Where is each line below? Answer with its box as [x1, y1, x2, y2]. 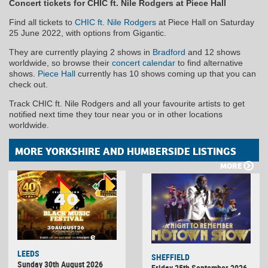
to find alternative [175, 57, 243, 68]
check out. [9, 79, 48, 89]
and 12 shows [185, 47, 240, 57]
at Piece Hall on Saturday [156, 17, 254, 27]
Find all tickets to [9, 17, 75, 27]
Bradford [153, 47, 185, 57]
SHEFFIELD [151, 251, 190, 263]
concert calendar [112, 57, 175, 68]
